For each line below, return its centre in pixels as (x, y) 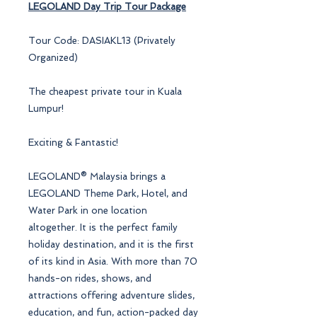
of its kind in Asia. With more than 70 (113, 261)
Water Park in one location (88, 210)
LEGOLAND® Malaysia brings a (97, 176)
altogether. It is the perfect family (103, 227)
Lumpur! (46, 108)
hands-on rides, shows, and (90, 278)
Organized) (53, 57)
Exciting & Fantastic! (73, 142)
